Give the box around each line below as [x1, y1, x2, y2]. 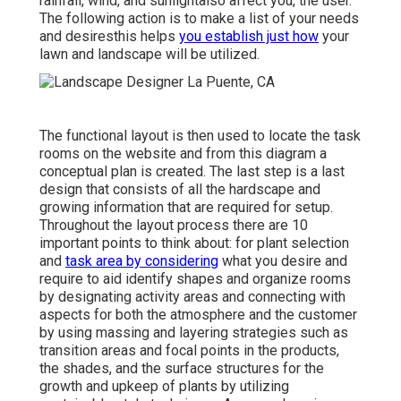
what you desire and [218, 252, 347, 269]
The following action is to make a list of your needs [39, 10, 359, 28]
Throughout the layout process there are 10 [39, 216, 308, 234]
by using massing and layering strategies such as [39, 323, 348, 341]
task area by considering [65, 252, 218, 269]
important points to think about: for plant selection [39, 234, 349, 252]
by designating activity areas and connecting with [39, 287, 346, 305]
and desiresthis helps [39, 28, 179, 46]
